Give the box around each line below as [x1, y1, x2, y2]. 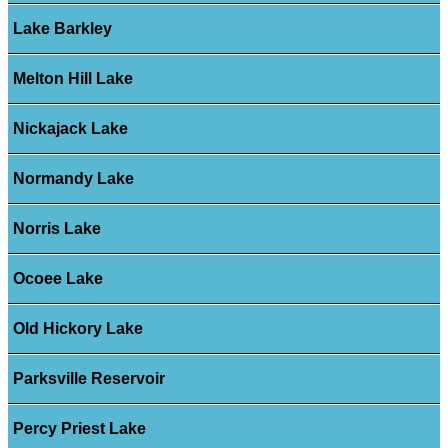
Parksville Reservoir [12, 370, 165, 388]
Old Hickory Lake [12, 320, 143, 338]
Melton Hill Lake [12, 70, 133, 88]
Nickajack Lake [12, 120, 128, 138]
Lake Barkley [12, 20, 112, 38]
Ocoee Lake [12, 270, 103, 288]
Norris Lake [12, 220, 101, 238]
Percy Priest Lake [12, 420, 146, 438]
